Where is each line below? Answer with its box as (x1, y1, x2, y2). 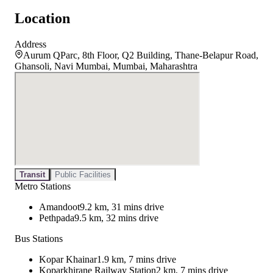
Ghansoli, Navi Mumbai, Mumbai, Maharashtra (15, 61, 197, 72)
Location (15, 10, 70, 27)
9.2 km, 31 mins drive (80, 202, 164, 213)
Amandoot (39, 202, 80, 213)
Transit (19, 170, 45, 180)
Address (15, 39, 46, 50)
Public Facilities (55, 170, 111, 180)
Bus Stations (15, 233, 63, 244)
